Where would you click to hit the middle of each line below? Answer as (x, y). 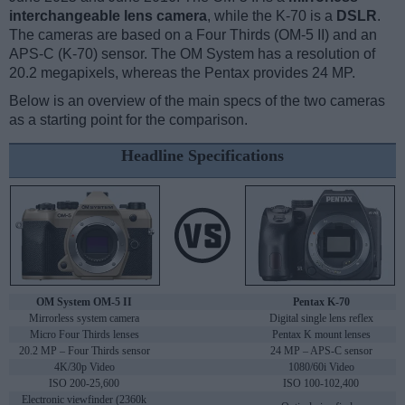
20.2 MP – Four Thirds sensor (84, 351)
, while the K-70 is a (272, 16)
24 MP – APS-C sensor (321, 351)
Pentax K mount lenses (321, 335)
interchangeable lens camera (108, 16)
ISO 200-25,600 (84, 384)
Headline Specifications (202, 156)
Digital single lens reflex (321, 319)
